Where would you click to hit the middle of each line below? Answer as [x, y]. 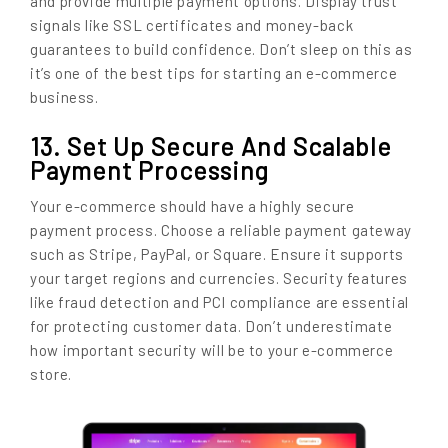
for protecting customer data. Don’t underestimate [211, 326]
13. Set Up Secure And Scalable [211, 145]
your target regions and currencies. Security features [219, 278]
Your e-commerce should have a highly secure [192, 206]
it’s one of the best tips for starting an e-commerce [214, 73]
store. [51, 374]
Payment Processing [149, 169]
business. [64, 97]
